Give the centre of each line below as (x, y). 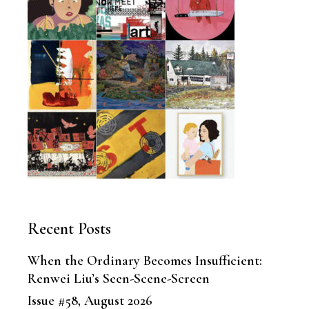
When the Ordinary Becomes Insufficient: (145, 261)
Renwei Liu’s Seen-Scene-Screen (119, 279)
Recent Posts (70, 229)
